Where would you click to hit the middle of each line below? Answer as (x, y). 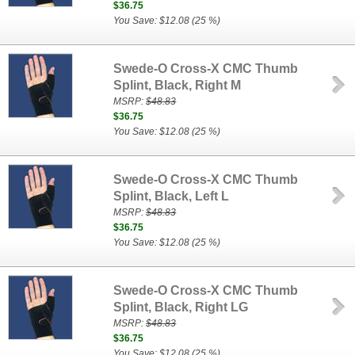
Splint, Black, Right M (177, 85)
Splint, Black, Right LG (181, 307)
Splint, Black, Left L (172, 196)
